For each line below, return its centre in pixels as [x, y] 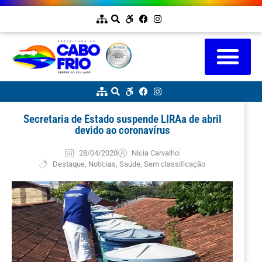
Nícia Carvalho [156, 153]
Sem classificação [175, 164]
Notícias [102, 164]
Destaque [69, 164]
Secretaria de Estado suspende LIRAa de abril [122, 119]
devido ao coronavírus [122, 130]
